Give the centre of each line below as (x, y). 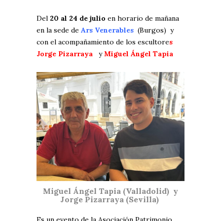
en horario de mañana (142, 18)
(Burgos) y (154, 30)
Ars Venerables (107, 30)
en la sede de (59, 30)
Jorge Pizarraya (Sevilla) (110, 200)
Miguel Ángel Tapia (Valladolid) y (110, 191)
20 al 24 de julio (77, 18)
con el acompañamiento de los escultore (103, 42)
